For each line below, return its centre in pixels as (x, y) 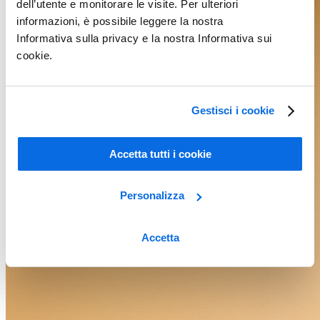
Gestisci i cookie (233, 110)
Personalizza (152, 195)
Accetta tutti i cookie (160, 154)
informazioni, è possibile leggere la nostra (120, 21)
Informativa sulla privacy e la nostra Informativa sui (144, 38)
